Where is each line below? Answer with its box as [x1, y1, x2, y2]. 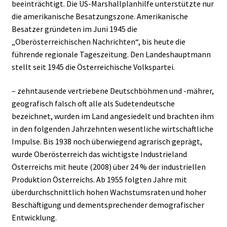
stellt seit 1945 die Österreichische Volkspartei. [11, 61, 175, 72]
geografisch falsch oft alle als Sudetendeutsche [11, 98, 175, 109]
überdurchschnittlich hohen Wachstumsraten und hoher [11, 187, 206, 198]
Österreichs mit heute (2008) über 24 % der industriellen [11, 162, 206, 172]
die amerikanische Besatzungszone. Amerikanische [11, 11, 188, 21]
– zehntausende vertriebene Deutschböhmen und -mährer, [11, 86, 214, 96]
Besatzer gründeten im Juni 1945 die [11, 23, 137, 34]
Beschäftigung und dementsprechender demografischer [11, 200, 204, 210]
